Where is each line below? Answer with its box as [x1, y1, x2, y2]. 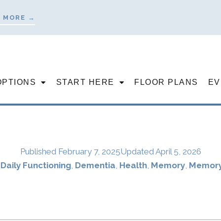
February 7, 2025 [58, 147, 120, 156]
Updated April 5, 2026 [120, 147, 201, 156]
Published [20, 147, 58, 156]
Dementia [74, 160, 115, 170]
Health [119, 160, 147, 170]
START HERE [56, 77, 114, 86]
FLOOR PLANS [134, 77, 198, 86]
